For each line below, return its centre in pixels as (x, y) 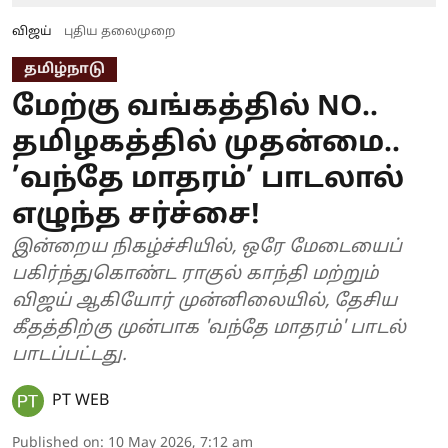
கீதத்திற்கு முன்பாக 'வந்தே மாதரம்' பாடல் (209, 328)
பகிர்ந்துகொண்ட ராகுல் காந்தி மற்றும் (195, 274)
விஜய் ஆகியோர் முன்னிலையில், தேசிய (204, 301)
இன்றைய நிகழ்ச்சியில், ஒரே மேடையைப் (207, 247)
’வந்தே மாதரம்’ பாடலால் (208, 179)
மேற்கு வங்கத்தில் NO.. (195, 107)
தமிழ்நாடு (64, 69)
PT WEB (80, 400)
